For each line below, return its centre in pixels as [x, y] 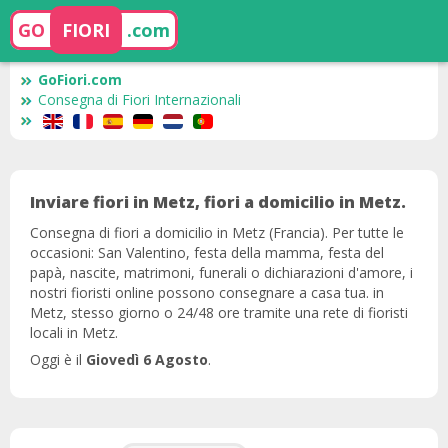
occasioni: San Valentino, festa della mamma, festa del [207, 252]
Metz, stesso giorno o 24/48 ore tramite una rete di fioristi [219, 312]
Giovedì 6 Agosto [147, 359]
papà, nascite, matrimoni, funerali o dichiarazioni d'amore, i [221, 272]
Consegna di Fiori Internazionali [139, 99]
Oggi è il [58, 359]
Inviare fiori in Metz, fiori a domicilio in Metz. [218, 202]
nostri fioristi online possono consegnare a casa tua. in [207, 292]
